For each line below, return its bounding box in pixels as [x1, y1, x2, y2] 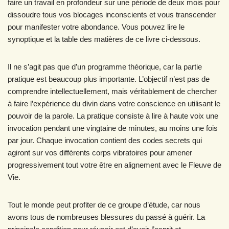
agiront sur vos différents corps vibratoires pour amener [8, 148, 192, 157]
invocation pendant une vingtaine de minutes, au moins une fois [8, 124, 218, 132]
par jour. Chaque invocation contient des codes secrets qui [8, 136, 202, 145]
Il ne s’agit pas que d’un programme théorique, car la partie [8, 62, 202, 71]
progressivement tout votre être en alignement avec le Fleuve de [8, 161, 221, 169]
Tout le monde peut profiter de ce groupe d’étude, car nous [8, 200, 200, 209]
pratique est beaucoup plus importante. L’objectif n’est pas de [8, 75, 210, 83]
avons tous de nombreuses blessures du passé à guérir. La [8, 213, 205, 221]
